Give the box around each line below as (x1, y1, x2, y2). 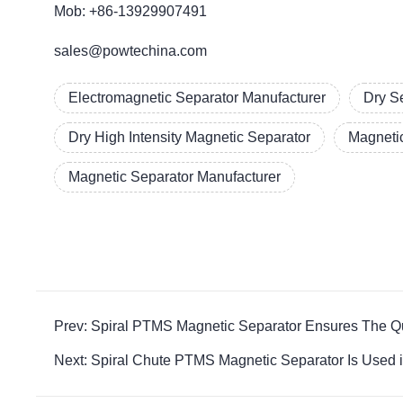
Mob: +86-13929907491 (54, 4, 208, 19)
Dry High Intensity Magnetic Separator (68, 130, 311, 145)
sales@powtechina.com (54, 43, 208, 58)
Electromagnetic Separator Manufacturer (68, 90, 327, 105)
